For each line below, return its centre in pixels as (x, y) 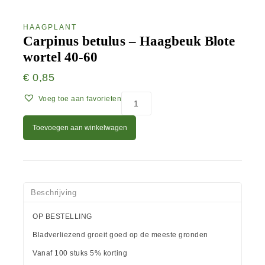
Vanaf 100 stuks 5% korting (80, 253)
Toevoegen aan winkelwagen (80, 128)
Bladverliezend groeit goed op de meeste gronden (120, 235)
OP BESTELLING (62, 217)
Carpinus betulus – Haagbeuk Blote (129, 41)
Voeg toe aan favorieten (80, 98)
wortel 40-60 (61, 57)
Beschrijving (54, 192)
